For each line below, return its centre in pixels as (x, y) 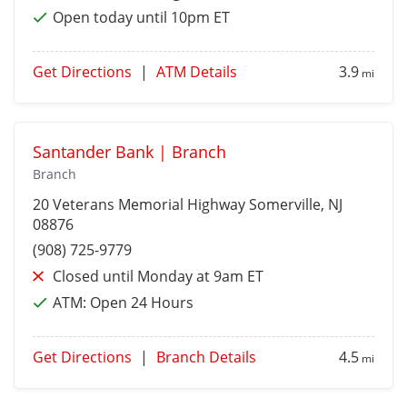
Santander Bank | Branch (129, 152)
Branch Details (206, 357)
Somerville (285, 205)
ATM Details (197, 72)
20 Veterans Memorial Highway (141, 205)
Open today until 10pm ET (141, 18)
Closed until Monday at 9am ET (158, 277)
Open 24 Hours (142, 303)
